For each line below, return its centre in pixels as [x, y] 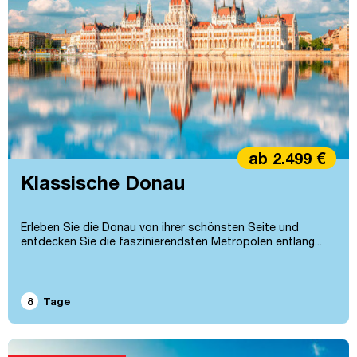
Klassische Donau [103, 182]
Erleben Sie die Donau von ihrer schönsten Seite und [160, 227]
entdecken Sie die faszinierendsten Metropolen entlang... [171, 241]
